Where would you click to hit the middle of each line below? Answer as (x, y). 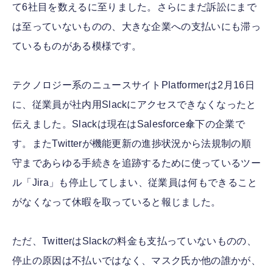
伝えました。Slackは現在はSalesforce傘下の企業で (129, 124)
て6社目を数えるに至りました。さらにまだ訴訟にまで (135, 7)
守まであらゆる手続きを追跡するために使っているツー (136, 163)
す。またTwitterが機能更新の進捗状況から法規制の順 (132, 144)
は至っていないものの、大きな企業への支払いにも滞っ (137, 27)
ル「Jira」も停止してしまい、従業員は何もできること (135, 183)
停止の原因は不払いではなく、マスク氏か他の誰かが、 (137, 261)
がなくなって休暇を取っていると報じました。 (117, 202)
